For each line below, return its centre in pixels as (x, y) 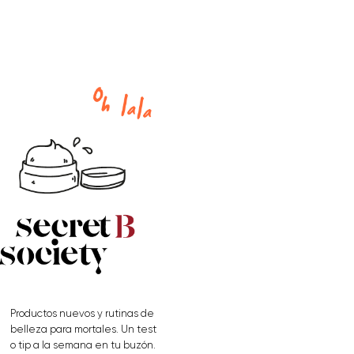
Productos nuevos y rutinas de (82, 314)
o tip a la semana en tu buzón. (83, 345)
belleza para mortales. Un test (83, 330)
